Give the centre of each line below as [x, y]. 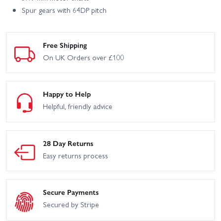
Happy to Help [67, 94]
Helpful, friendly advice [78, 106]
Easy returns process [75, 155]
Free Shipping [65, 45]
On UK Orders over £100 [84, 57]
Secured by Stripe [71, 204]
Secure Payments [71, 192]
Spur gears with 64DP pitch [64, 10]
